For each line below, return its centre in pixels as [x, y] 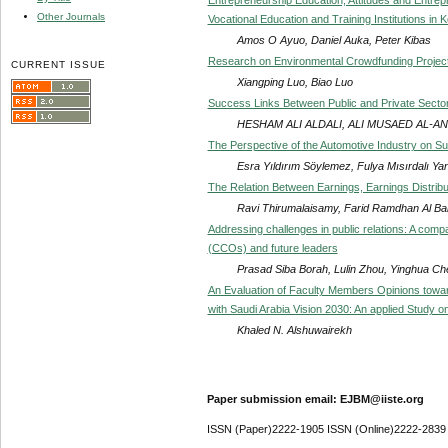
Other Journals [71, 16]
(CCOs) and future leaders [272, 247]
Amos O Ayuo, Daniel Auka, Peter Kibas [333, 39]
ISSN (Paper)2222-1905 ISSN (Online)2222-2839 [326, 429]
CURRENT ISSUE [59, 64]
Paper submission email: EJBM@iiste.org [315, 398]
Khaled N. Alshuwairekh [294, 329]
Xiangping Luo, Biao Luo [294, 81]
